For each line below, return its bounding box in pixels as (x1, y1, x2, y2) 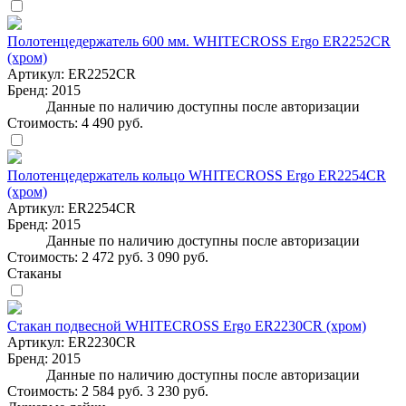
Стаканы (7, 265, 62, 281)
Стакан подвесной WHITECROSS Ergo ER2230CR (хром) (7, 317, 366, 333)
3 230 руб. (147, 382, 208, 399)
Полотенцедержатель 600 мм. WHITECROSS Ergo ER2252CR (7, 33, 391, 49)
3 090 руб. (147, 248, 208, 265)
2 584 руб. (82, 382, 143, 399)
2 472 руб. (82, 248, 143, 265)
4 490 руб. (82, 114, 143, 130)
